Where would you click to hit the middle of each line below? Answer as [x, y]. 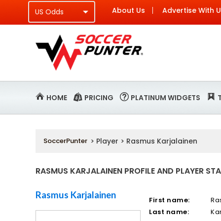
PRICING [99, 98]
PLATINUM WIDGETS [166, 98]
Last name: [169, 212]
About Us [129, 10]
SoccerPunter [65, 141]
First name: [169, 200]
